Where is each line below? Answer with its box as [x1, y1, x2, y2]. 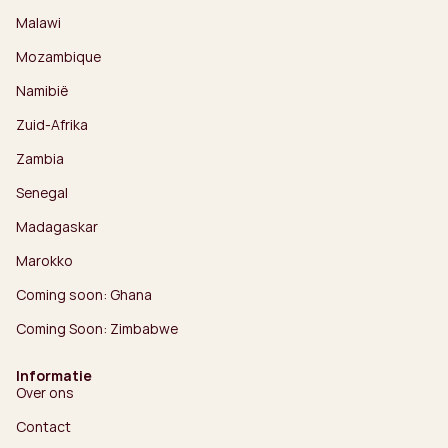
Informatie [16, 366, 91, 386]
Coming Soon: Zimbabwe [16, 319, 178, 339]
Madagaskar [16, 217, 98, 237]
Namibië [16, 81, 68, 101]
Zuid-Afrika [16, 115, 88, 135]
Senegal [16, 183, 68, 203]
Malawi [16, 13, 61, 33]
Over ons [16, 383, 74, 403]
